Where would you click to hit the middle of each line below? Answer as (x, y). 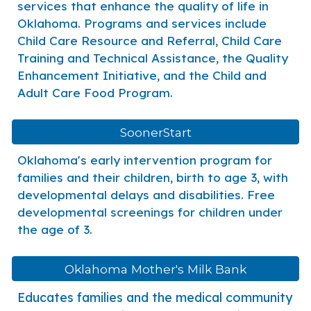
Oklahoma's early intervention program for (145, 160)
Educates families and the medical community (155, 297)
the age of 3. (55, 229)
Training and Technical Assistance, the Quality (153, 58)
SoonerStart (155, 132)
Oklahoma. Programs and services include (142, 23)
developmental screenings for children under (150, 212)
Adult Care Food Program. (95, 93)
